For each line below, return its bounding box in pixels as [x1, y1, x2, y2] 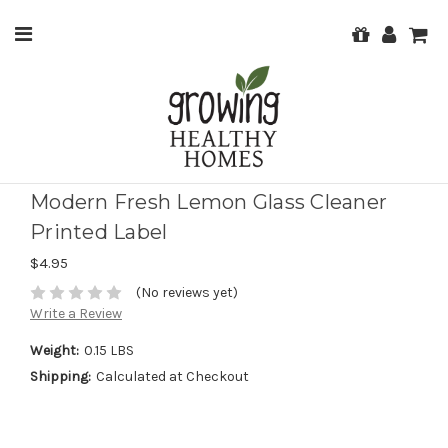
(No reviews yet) [135, 284, 238, 302]
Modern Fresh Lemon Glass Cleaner [30, 190, 387, 215]
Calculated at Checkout [95, 368, 249, 386]
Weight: [30, 342, 79, 360]
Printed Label [30, 220, 168, 245]
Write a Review [30, 305, 122, 323]
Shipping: [30, 368, 91, 386]
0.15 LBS [83, 342, 134, 360]
